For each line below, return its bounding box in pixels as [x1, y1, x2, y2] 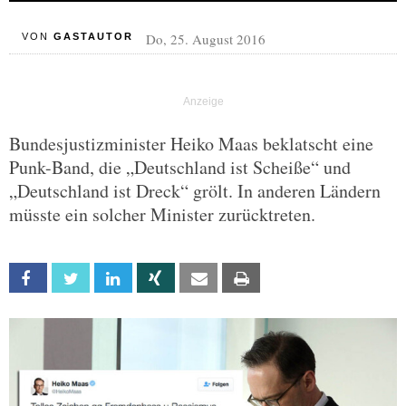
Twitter [88, 271, 129, 286]
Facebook [45, 271, 99, 286]
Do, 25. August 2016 [145, 30, 266, 48]
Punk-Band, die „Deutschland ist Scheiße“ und [9, 155, 351, 179]
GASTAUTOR [53, 31, 133, 42]
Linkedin [130, 271, 172, 286]
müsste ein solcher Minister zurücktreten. [9, 202, 315, 227]
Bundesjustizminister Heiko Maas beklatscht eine [9, 131, 373, 156]
